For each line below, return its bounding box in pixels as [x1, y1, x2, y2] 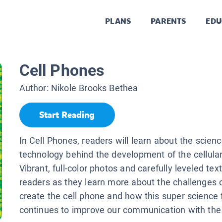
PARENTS [151, 16, 186, 27]
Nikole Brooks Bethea [51, 83, 138, 94]
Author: [19, 83, 51, 94]
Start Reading [39, 109, 95, 121]
